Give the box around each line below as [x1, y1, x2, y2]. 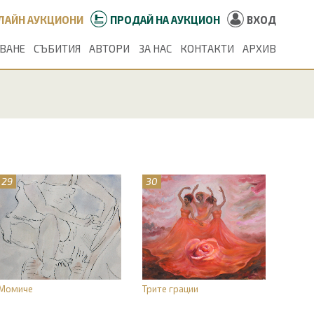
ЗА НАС [138, 41, 172, 55]
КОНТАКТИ [179, 41, 234, 55]
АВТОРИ [89, 41, 130, 55]
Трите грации [142, 283, 198, 294]
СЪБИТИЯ [34, 41, 81, 55]
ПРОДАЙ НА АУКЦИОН [110, 13, 220, 26]
